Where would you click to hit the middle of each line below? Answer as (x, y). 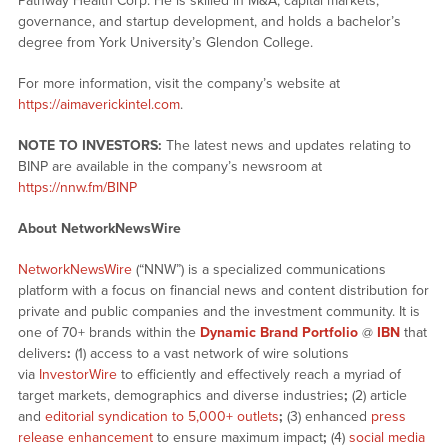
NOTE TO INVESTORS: (89, 146)
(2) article (377, 396)
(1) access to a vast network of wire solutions (209, 354)
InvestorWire (77, 375)
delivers (42, 354)
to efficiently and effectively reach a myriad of (258, 375)
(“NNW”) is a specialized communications (258, 270)
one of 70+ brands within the (108, 333)
